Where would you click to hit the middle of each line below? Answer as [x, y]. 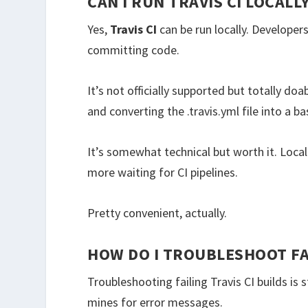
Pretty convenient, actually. [157, 212]
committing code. [134, 50]
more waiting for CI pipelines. [163, 173]
